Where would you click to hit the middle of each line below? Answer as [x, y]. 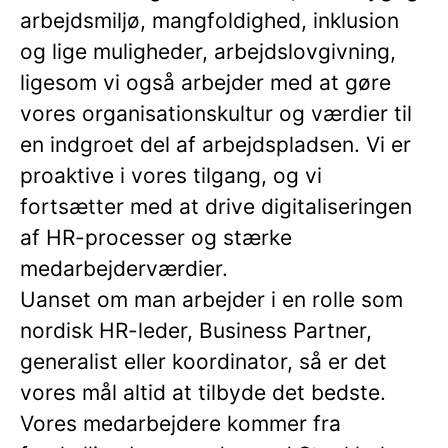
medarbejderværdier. [124, 268]
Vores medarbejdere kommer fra [180, 423]
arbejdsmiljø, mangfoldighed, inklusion [209, 20]
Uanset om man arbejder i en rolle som [211, 299]
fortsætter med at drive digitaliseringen [216, 206]
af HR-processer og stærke [156, 237]
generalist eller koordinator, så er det [203, 361]
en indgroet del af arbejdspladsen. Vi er [215, 144]
